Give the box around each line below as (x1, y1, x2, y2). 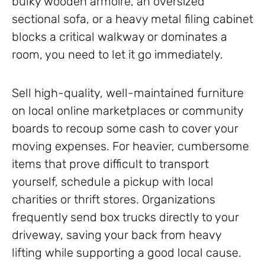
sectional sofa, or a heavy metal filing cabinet (12, 12, 253, 27)
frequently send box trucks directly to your (12, 210, 239, 225)
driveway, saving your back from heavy (12, 228, 221, 243)
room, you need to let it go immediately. (12, 47, 223, 62)
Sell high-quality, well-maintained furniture (12, 86, 244, 101)
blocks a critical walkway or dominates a (12, 30, 227, 44)
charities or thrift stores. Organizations (12, 192, 215, 207)
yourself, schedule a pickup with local (12, 174, 214, 189)
